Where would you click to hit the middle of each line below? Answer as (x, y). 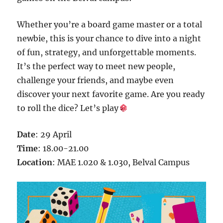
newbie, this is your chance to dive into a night (109, 38)
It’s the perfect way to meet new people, (96, 66)
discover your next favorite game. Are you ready (111, 94)
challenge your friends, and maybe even (96, 80)
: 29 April (54, 134)
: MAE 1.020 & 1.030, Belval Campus (121, 162)
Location (35, 162)
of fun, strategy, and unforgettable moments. (107, 52)
